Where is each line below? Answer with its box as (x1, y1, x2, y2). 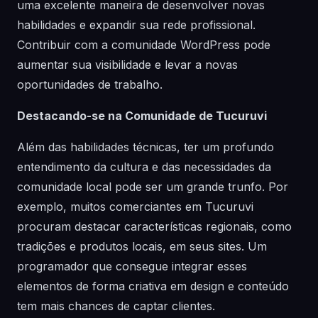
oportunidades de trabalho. (17, 77, 163, 92)
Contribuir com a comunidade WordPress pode (17, 38, 270, 52)
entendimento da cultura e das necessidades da (17, 160, 271, 174)
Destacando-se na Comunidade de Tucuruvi (17, 109, 267, 123)
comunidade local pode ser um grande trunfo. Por (17, 180, 288, 194)
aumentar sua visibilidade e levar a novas (17, 57, 238, 72)
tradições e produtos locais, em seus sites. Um (17, 239, 267, 253)
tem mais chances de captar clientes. (17, 299, 215, 313)
